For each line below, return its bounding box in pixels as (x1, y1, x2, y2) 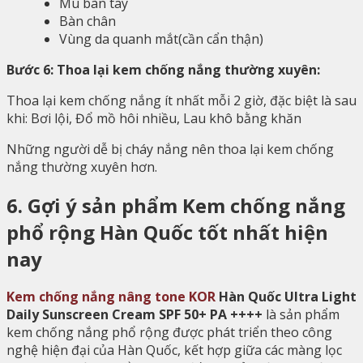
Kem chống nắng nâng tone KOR (6, 288, 216, 306)
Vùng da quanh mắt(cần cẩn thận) (59, 29, 263, 48)
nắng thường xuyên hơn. (6, 157, 157, 176)
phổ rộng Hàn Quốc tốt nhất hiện (6, 218, 328, 246)
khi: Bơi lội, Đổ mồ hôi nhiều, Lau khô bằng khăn (6, 109, 301, 127)
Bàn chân (59, 11, 116, 30)
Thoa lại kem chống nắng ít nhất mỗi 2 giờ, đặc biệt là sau (6, 91, 357, 109)
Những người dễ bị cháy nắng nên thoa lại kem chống (6, 139, 334, 158)
